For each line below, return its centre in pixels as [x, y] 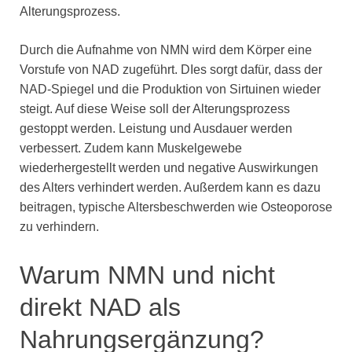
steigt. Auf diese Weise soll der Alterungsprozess [155, 109]
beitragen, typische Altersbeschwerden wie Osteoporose [176, 207]
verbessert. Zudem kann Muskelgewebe [131, 148]
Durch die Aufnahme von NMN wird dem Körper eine [166, 50]
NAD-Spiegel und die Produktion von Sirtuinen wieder [170, 90]
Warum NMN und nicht [147, 275]
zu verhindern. [59, 227]
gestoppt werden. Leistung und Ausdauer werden [156, 129]
